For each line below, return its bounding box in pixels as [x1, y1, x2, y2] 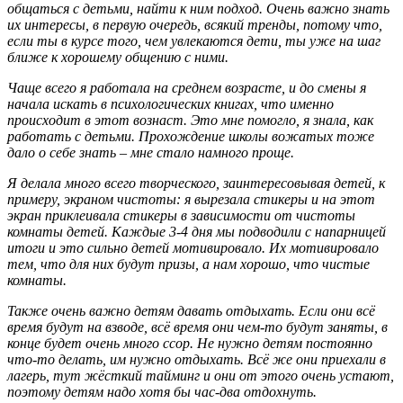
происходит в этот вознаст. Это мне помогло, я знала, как [7, 112, 373, 128]
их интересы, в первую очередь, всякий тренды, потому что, [7, 16, 382, 32]
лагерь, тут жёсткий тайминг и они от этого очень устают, [7, 367, 394, 383]
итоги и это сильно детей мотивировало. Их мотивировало [7, 239, 379, 255]
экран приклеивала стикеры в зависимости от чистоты [7, 207, 355, 223]
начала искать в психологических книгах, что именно [7, 95, 334, 112]
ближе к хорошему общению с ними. [7, 49, 228, 65]
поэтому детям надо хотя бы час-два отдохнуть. [7, 383, 317, 399]
